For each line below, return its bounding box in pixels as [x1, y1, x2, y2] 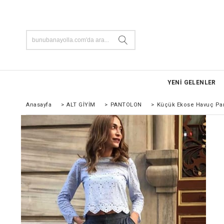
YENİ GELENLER [167, 79, 216, 86]
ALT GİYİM [66, 101, 95, 108]
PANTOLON [110, 101, 142, 108]
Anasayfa [26, 101, 51, 108]
